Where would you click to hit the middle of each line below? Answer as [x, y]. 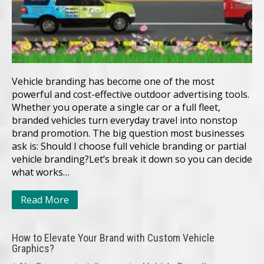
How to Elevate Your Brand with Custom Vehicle [113, 238]
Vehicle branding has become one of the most [113, 82]
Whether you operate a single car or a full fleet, [116, 108]
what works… [41, 172]
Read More [45, 200]
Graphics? [33, 249]
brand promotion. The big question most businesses [128, 133]
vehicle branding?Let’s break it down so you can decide [132, 159]
